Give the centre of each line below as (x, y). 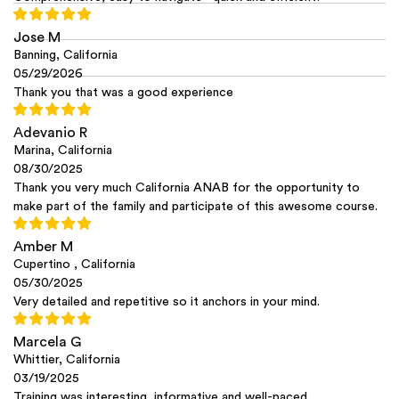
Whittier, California (67, 360)
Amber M (43, 247)
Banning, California (65, 56)
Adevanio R (50, 133)
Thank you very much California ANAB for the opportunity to (187, 188)
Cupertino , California (74, 265)
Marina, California (63, 151)
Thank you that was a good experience (123, 93)
